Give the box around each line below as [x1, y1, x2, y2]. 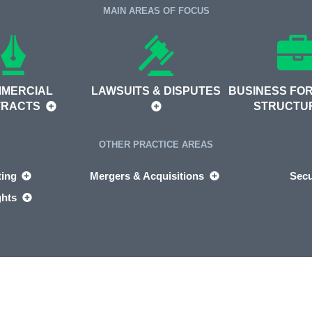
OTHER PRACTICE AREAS [99, 139, 213, 150]
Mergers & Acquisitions [90, 169, 208, 182]
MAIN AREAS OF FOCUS [102, 5, 210, 16]
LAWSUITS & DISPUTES [91, 84, 221, 97]
